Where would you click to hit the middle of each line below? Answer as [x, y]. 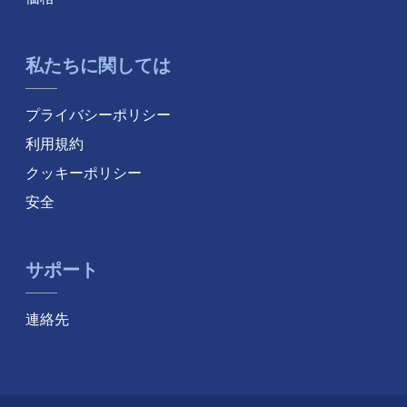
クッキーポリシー [84, 173]
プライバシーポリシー [98, 115]
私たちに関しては [98, 65]
